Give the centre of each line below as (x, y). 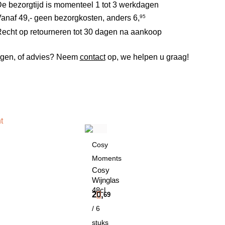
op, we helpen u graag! (147, 57)
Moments (107, 158)
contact (92, 57)
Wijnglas (106, 180)
